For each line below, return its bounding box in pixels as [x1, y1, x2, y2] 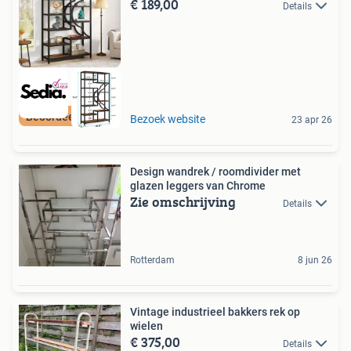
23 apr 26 [291, 114, 332, 125]
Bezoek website [130, 112, 205, 125]
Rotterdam [130, 254, 175, 266]
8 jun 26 [298, 254, 332, 266]
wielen [130, 319, 163, 332]
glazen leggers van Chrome [130, 179, 266, 192]
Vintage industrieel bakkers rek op [130, 305, 300, 318]
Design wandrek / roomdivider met [130, 165, 301, 178]
